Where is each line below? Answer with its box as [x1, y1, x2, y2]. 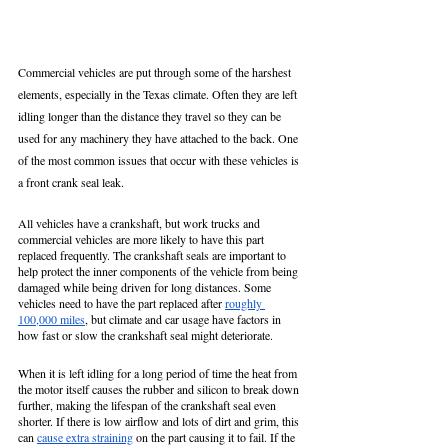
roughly [225, 295, 265, 312]
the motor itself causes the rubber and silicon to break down [18, 381, 302, 398]
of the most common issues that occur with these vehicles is [18, 152, 302, 169]
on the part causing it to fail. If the [133, 429, 298, 446]
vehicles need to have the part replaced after [18, 295, 225, 312]
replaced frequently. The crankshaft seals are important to [18, 247, 289, 264]
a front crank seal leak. [18, 174, 127, 191]
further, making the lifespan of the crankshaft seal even [18, 397, 279, 414]
